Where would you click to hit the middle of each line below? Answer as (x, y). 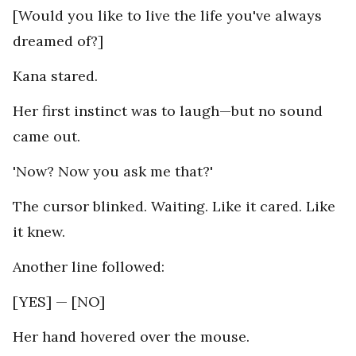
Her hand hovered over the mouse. (131, 337)
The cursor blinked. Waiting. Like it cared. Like (174, 207)
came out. (46, 137)
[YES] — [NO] (59, 302)
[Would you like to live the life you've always (167, 16)
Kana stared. (55, 76)
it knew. (39, 232)
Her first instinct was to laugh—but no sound (168, 111)
